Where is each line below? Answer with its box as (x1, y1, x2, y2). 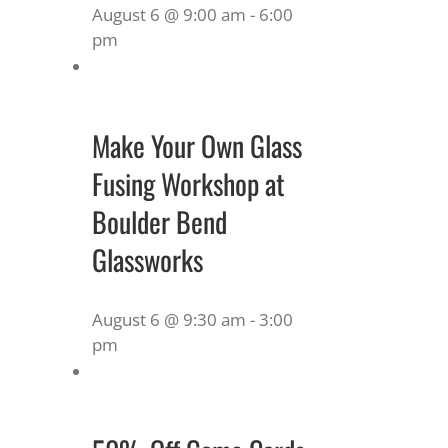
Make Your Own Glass (92, 124, 302, 166)
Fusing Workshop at (92, 162, 285, 204)
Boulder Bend (92, 200, 227, 242)
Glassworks (92, 238, 203, 280)
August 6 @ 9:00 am (92, 2, 246, 26)
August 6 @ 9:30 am (92, 307, 246, 331)
